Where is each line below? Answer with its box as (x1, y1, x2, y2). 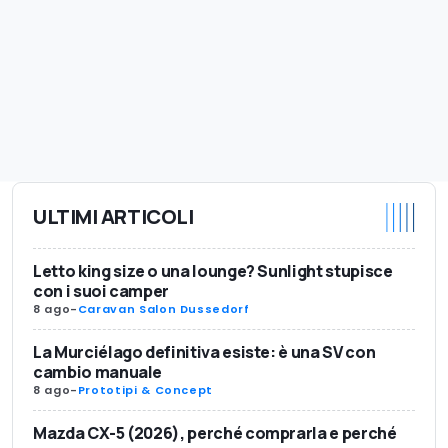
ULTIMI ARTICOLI (33, 203, 194, 230)
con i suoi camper (33, 279, 170, 302)
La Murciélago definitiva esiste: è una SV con (33, 340, 376, 363)
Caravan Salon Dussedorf (77, 300, 250, 317)
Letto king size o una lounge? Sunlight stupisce (33, 259, 393, 282)
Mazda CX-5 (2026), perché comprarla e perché (33, 421, 397, 444)
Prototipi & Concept (77, 381, 214, 398)
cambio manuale (33, 360, 163, 383)
